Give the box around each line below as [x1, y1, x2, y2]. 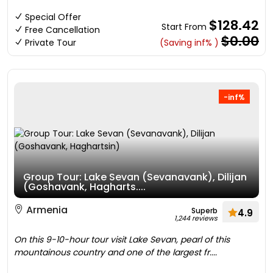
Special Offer [25, 11, 81, 23]
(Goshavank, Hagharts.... [23, 180, 146, 194]
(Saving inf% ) [160, 37, 219, 49]
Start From [161, 21, 209, 33]
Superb [191, 205, 218, 216]
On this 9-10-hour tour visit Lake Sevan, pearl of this [14, 233, 230, 246]
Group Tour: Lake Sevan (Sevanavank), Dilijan [23, 170, 247, 184]
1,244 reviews [174, 213, 218, 223]
